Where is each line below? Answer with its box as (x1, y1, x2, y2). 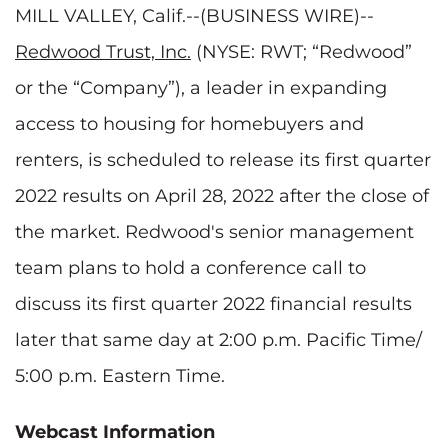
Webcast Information (15, 420, 215, 443)
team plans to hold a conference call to (15, 256, 366, 279)
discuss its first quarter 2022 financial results (15, 292, 412, 315)
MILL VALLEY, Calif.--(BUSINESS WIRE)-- (15, 4, 374, 27)
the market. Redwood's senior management (15, 220, 414, 243)
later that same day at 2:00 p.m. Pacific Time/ (15, 328, 422, 351)
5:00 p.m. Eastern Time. (15, 364, 225, 387)
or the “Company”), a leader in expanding (15, 76, 387, 99)
